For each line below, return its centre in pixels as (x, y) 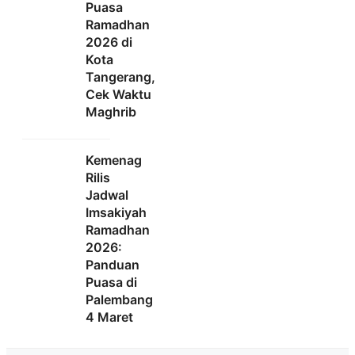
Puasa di (111, 282)
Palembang (119, 300)
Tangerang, (120, 77)
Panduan (113, 265)
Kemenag (114, 160)
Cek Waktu (118, 95)
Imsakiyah (116, 213)
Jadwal (107, 195)
